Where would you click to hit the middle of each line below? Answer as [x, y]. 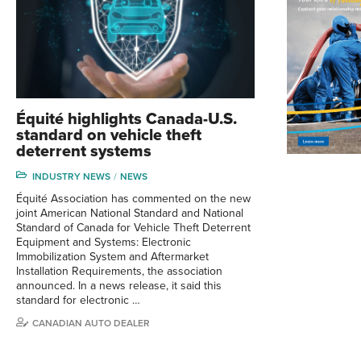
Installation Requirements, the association [119, 271]
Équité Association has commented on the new [133, 198]
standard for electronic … [78, 300]
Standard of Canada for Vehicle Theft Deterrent [133, 227]
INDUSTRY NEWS [71, 176]
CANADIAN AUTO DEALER [91, 323]
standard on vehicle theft [109, 135]
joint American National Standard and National [130, 213]
